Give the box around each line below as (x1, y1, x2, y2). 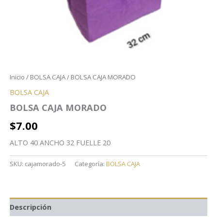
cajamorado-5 (25, 159, 66, 169)
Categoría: (75, 159, 106, 169)
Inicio (10, 72, 25, 81)
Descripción (10, 201, 51, 212)
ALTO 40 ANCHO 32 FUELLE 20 (10, 138, 110, 148)
